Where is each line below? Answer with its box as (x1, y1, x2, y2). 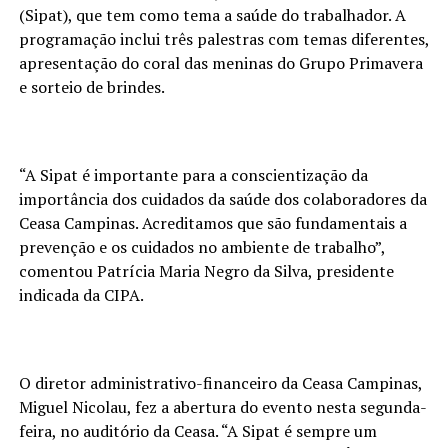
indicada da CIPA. (18, 283, 144, 306)
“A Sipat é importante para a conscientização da (18, 163, 368, 186)
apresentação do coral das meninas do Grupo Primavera (18, 51, 423, 74)
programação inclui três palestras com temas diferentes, (18, 27, 429, 50)
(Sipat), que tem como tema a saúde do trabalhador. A (18, 3, 406, 26)
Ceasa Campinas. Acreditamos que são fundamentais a (18, 211, 407, 234)
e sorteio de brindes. (18, 75, 165, 98)
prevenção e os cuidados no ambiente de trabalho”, (18, 235, 385, 258)
